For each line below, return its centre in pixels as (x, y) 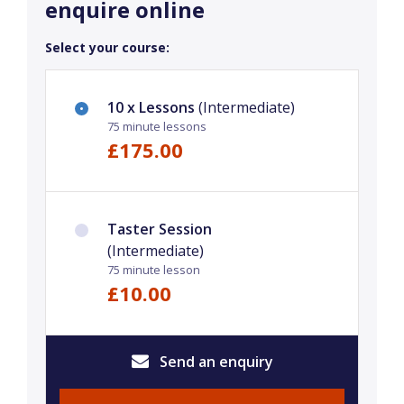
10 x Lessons (151, 108)
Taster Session (160, 230)
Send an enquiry (214, 362)
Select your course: (107, 48)
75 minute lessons (157, 127)
